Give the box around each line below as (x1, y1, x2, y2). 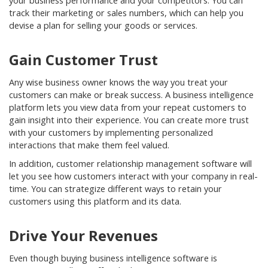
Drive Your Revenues (9, 226, 158, 245)
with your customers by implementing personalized (9, 127, 213, 138)
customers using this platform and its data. (9, 196, 184, 207)
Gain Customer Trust (9, 50, 158, 69)
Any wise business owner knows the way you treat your (9, 77, 228, 88)
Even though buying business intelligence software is (9, 252, 217, 264)
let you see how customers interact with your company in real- (9, 170, 258, 182)
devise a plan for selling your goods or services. (9, 20, 200, 31)
